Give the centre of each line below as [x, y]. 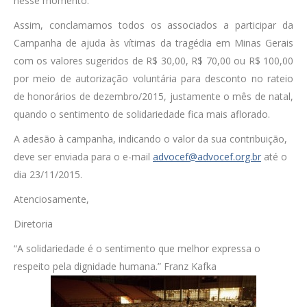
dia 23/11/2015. [48, 175]
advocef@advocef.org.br [207, 157]
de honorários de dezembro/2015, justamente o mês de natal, [153, 97]
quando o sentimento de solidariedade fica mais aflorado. [142, 114]
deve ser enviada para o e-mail [83, 157]
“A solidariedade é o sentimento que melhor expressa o [137, 249]
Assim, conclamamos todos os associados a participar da [153, 25]
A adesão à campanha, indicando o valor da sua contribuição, [150, 139]
